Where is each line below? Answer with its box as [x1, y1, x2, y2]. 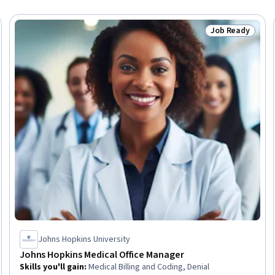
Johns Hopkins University [37, 233, 130, 246]
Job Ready [210, 25, 250, 37]
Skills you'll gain [19, 260, 84, 273]
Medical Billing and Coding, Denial [88, 260, 209, 273]
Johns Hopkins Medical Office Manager [19, 247, 184, 261]
